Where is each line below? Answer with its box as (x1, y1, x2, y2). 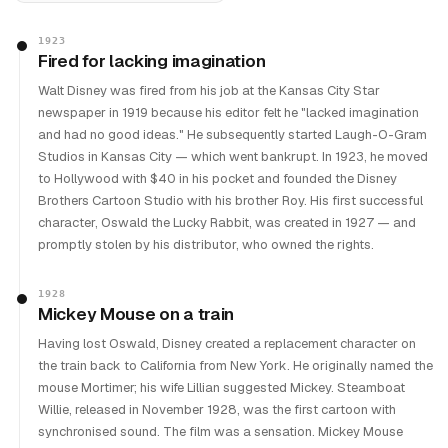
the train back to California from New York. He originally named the (38, 357, 433, 374)
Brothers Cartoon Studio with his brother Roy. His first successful (38, 192, 423, 209)
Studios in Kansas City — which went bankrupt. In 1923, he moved (38, 148, 428, 165)
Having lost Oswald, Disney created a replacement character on (38, 335, 416, 352)
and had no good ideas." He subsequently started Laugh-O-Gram (38, 126, 427, 143)
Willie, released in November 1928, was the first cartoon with (38, 401, 396, 418)
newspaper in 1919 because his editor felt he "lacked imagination (38, 104, 419, 121)
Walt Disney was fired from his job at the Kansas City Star (38, 82, 380, 99)
